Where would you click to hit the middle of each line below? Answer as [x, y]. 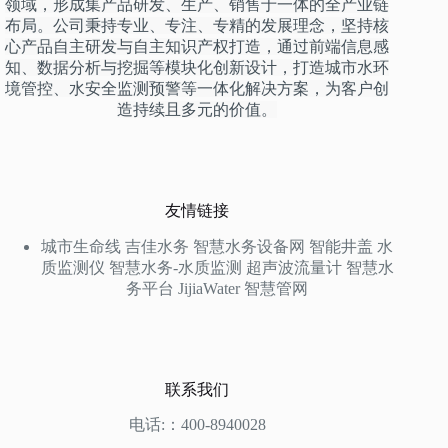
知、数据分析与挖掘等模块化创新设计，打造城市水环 [197, 67]
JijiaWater [209, 288]
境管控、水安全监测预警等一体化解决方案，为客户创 [197, 88]
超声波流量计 [293, 267]
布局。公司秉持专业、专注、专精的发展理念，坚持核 [197, 25]
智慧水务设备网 [249, 246]
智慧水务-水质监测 [175, 267]
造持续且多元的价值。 [197, 109]
